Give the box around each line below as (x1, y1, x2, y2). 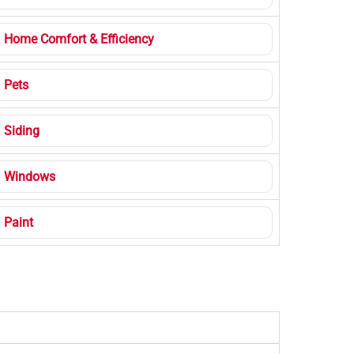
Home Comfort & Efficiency (3, 32, 154, 47)
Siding (3, 123, 40, 138)
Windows (3, 169, 55, 184)
